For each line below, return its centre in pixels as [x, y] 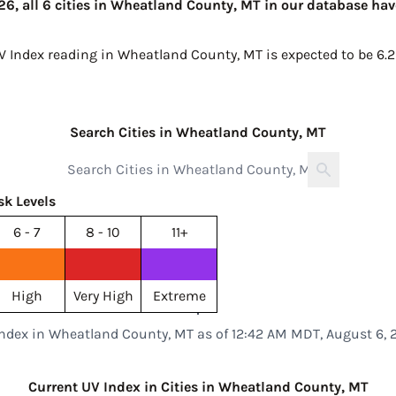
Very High [103, 296]
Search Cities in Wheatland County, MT [198, 132]
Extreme [179, 296]
